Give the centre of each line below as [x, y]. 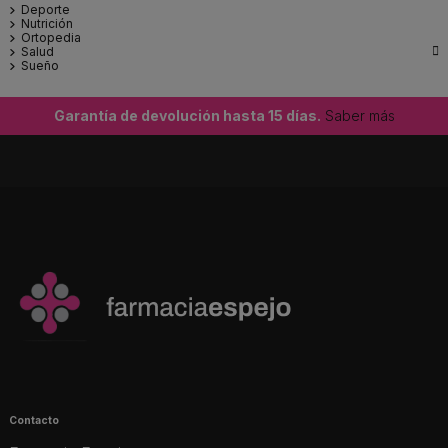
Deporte [45, 10]
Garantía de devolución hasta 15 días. [187, 116]
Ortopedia [51, 38]
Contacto [34, 419]
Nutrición [47, 24]
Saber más [357, 116]
